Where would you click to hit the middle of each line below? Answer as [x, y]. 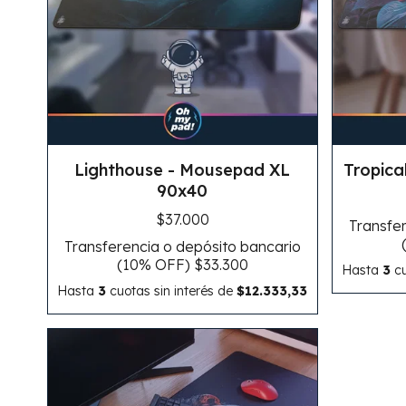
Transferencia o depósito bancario [182, 247]
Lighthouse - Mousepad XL [183, 170]
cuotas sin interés [162, 291]
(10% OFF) [155, 265]
